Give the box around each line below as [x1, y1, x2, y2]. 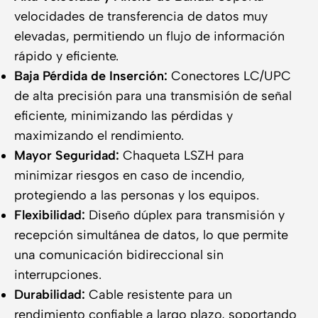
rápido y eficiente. [14, 48, 119, 64]
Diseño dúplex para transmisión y [85, 207, 285, 223]
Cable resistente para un [85, 287, 232, 302]
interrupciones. [14, 267, 102, 283]
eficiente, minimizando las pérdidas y [14, 108, 233, 124]
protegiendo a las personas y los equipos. [14, 187, 259, 203]
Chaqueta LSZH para [119, 148, 244, 163]
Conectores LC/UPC [168, 68, 291, 84]
